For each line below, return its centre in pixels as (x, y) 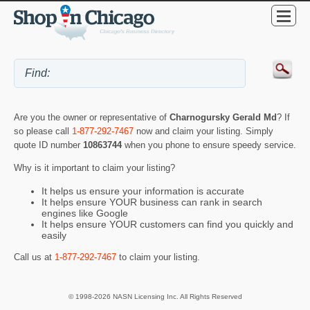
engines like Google (85, 213)
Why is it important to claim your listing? (94, 168)
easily (54, 235)
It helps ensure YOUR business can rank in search (152, 202)
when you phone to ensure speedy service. (210, 145)
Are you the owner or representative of (92, 118)
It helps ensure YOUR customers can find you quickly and (167, 224)
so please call (43, 131)
